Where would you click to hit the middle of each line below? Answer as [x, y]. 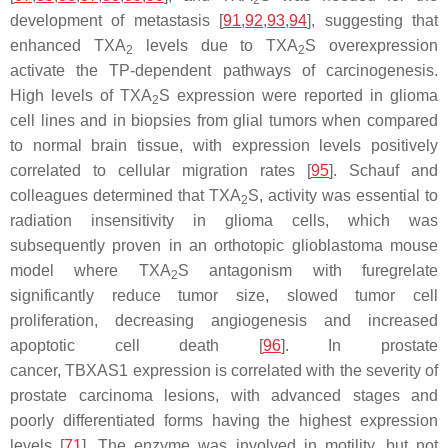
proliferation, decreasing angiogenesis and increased [224, 321]
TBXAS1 [97, 371]
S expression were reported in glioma [298, 96]
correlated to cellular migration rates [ [160, 171]
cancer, [38, 371]
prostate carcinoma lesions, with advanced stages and [224, 396]
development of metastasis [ [117, 21]
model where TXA [90, 271]
